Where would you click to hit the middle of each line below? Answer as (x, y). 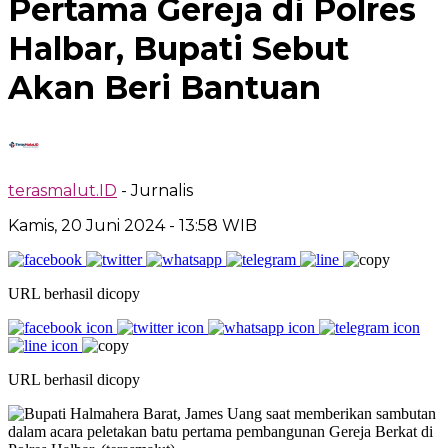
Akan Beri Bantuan (164, 88)
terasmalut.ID (62, 190)
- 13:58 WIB (213, 225)
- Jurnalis (157, 190)
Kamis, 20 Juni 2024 (88, 225)
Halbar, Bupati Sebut (178, 49)
